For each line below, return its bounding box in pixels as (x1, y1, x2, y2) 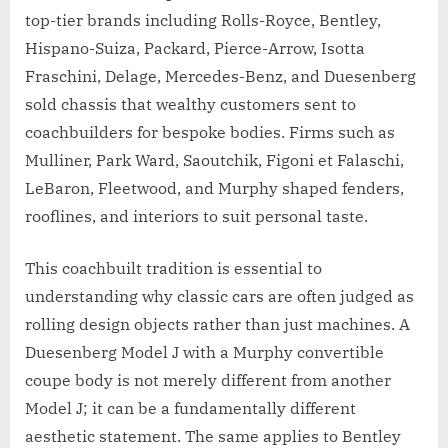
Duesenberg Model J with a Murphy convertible (25, 341, 384, 362)
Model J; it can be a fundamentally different (25, 397, 356, 418)
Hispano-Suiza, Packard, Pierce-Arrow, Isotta (25, 37, 365, 58)
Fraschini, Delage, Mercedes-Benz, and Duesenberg (25, 65, 416, 86)
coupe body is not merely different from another (25, 369, 391, 390)
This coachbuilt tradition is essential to (25, 257, 322, 278)
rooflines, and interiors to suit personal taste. (25, 205, 368, 226)
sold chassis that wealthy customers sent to (25, 93, 356, 114)
